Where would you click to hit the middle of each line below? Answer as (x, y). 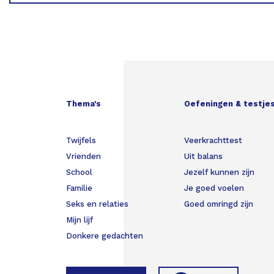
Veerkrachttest (213, 140)
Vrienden (83, 156)
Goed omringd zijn (219, 204)
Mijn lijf (79, 220)
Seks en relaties (97, 204)
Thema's (83, 103)
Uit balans (204, 156)
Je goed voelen (214, 188)
